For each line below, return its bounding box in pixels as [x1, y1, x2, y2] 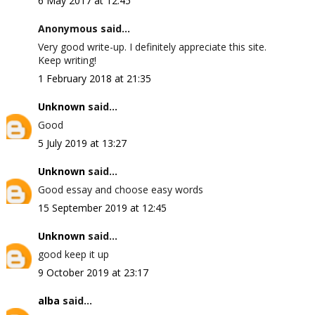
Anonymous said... [37, 22, 130, 35]
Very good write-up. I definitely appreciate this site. [37, 40, 266, 53]
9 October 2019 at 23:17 [37, 266, 148, 279]
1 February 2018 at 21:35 [37, 72, 151, 85]
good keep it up [37, 247, 109, 261]
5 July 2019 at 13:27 [37, 136, 127, 150]
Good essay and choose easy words [37, 183, 203, 196]
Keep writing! [37, 53, 96, 67]
